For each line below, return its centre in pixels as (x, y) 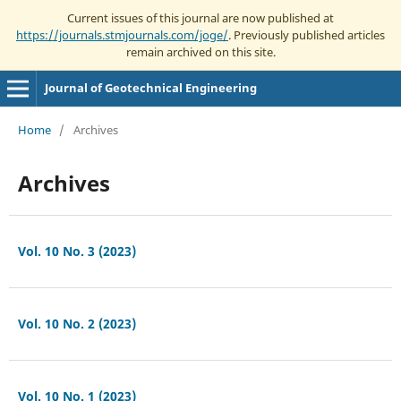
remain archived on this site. (200, 51)
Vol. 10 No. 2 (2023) (77, 323)
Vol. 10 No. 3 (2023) (77, 251)
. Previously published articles (307, 34)
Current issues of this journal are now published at (200, 17)
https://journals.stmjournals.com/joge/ (122, 34)
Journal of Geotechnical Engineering (150, 88)
